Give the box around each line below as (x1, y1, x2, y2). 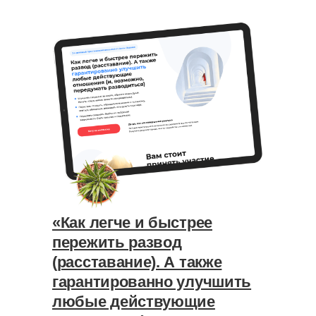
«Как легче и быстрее (52, 214, 212, 231)
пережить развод (52, 233, 182, 251)
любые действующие (52, 293, 215, 310)
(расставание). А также (52, 253, 222, 271)
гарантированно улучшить (52, 273, 252, 291)
